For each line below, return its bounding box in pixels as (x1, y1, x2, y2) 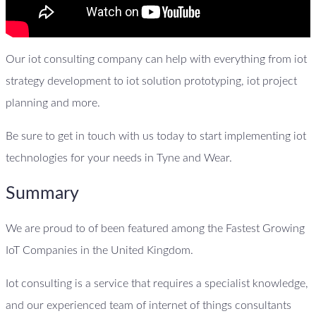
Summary (6, 184, 79, 202)
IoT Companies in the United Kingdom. (6, 245, 193, 257)
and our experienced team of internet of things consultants (6, 300, 291, 312)
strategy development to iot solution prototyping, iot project (6, 75, 297, 87)
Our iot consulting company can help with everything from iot (6, 53, 307, 65)
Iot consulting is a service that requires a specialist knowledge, (6, 278, 308, 290)
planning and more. (6, 97, 100, 109)
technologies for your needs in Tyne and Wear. (6, 152, 232, 164)
